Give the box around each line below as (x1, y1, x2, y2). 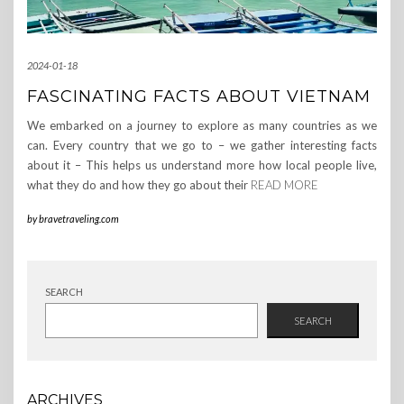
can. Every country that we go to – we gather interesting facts (27, 138, 377, 153)
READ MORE (251, 178, 318, 193)
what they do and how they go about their (27, 178, 251, 193)
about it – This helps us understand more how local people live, (27, 158, 377, 173)
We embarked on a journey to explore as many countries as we (27, 118, 377, 133)
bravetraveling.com (39, 213, 119, 225)
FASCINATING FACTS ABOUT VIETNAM (27, 87, 371, 107)
